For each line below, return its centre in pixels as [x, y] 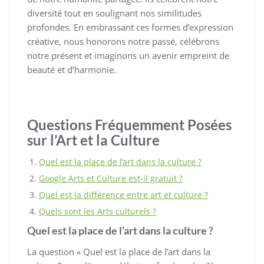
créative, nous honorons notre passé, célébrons [123, 41]
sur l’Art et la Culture [93, 140]
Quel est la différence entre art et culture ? [123, 195]
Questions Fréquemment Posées [129, 125]
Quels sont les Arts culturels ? [98, 211]
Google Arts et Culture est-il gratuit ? [111, 178]
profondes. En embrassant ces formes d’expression [130, 27]
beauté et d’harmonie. [72, 70]
